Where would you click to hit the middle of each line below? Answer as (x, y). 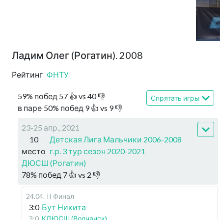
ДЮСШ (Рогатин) (54, 163)
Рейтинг (27, 74)
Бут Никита (64, 207)
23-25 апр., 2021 (51, 127)
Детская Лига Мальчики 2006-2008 (116, 139)
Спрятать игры (175, 98)
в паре (30, 108)
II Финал (60, 196)
